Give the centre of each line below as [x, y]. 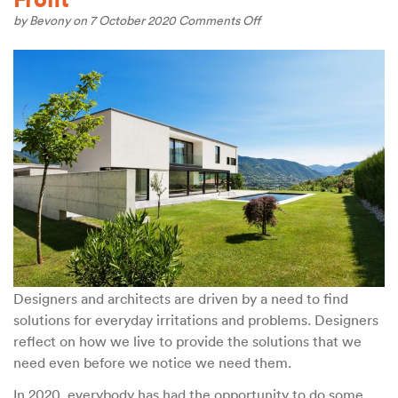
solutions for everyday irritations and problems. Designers [196, 319]
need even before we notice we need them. [152, 362]
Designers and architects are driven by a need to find [181, 298]
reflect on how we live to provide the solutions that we [187, 341]
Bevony [51, 20]
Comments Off [219, 20]
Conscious [288, 35]
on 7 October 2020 [126, 20]
